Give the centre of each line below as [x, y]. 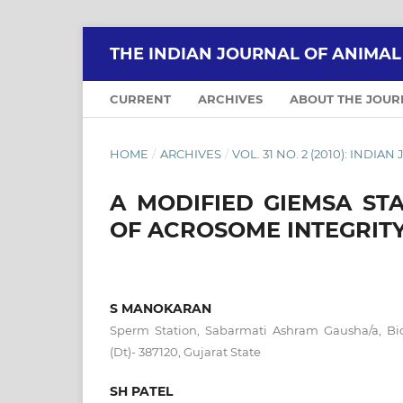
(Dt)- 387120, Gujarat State [185, 351]
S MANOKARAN [161, 308]
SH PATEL [141, 391]
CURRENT [140, 99]
